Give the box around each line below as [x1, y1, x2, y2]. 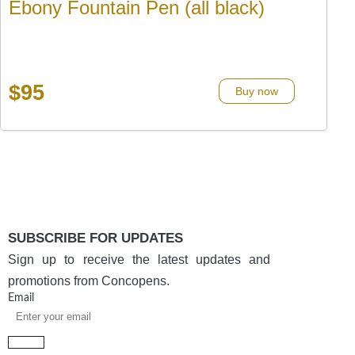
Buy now [235, 85, 278, 97]
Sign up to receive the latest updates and [8, 252, 271, 266]
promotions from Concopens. [8, 273, 170, 288]
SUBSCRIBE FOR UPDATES [8, 230, 183, 246]
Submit [9, 335, 44, 349]
